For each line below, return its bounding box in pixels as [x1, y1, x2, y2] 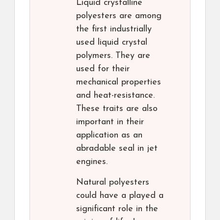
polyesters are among [76, 11, 162, 21]
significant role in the [76, 204, 158, 214]
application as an [76, 131, 142, 140]
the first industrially [76, 25, 152, 34]
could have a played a [76, 191, 164, 201]
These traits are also [76, 104, 158, 114]
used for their [76, 64, 130, 74]
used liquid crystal [76, 38, 147, 48]
